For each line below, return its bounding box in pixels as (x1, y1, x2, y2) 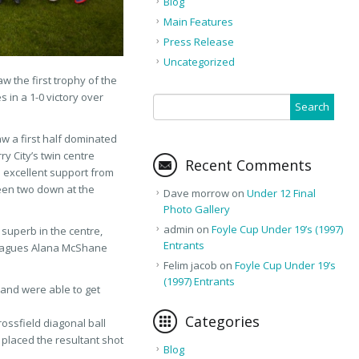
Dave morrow (163, 185, 229, 200)
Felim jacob (163, 257, 217, 272)
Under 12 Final (246, 185, 316, 200)
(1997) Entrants (163, 273, 235, 288)
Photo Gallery (163, 201, 230, 216)
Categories (184, 311, 260, 331)
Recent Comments (184, 155, 312, 175)
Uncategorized (163, 54, 235, 69)
